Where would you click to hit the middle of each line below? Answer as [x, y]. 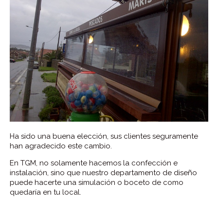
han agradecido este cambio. [61, 146]
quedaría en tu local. [45, 192]
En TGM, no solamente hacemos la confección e [94, 163]
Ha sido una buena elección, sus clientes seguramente [104, 136]
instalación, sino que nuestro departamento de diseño [103, 173]
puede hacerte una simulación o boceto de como [97, 182]
